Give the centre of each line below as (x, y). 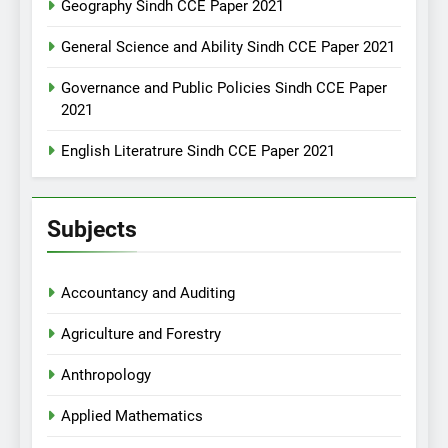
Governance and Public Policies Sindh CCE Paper (224, 88)
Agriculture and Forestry (141, 334)
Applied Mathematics (132, 416)
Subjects (92, 229)
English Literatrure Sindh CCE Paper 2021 (198, 151)
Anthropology (106, 375)
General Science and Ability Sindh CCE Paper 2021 (228, 47)
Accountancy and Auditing (148, 293)
